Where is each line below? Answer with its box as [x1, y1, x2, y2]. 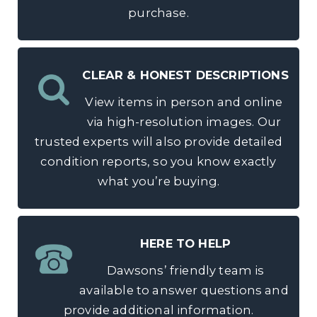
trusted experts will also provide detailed [35, 134, 282, 149]
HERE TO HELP [140, 236, 231, 250]
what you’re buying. [97, 174, 220, 188]
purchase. [128, 6, 189, 20]
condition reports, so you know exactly [40, 154, 277, 168]
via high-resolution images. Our [86, 115, 282, 129]
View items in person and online [85, 95, 283, 109]
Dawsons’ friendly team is [103, 263, 265, 277]
